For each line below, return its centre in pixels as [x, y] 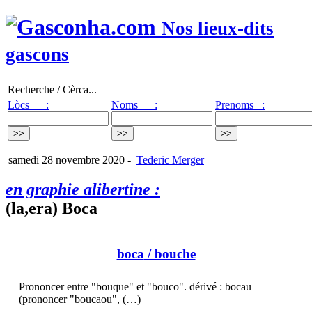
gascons [37, 55]
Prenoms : [240, 104]
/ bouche [170, 254]
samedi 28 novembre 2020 [65, 159]
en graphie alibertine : [83, 189]
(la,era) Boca [52, 208]
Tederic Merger [170, 159]
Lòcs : [28, 104]
